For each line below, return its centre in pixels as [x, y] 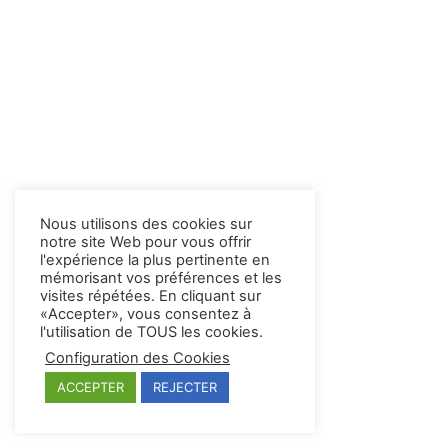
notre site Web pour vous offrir [145, 242]
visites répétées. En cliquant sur [150, 296]
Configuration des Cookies [137, 358]
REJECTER [185, 387]
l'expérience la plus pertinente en [155, 260]
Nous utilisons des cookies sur [146, 224]
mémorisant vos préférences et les [161, 278]
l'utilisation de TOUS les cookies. [151, 332]
